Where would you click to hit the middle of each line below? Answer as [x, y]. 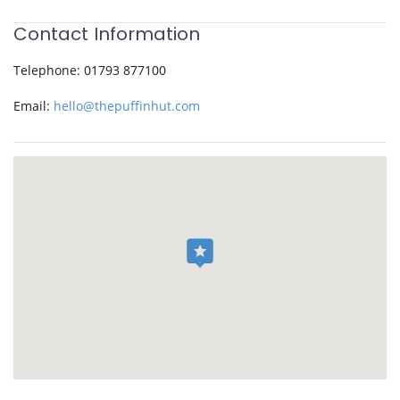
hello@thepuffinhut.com [127, 106]
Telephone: [49, 70]
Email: [33, 106]
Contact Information [107, 34]
